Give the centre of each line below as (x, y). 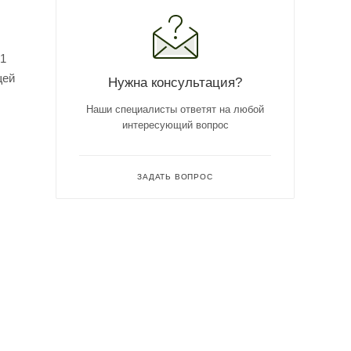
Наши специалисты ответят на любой (175, 109)
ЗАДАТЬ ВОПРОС (175, 176)
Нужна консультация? (175, 82)
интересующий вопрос (175, 125)
